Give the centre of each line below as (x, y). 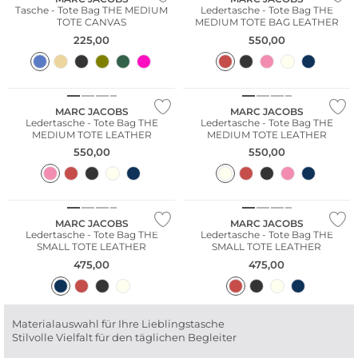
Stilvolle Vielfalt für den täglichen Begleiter (124, 338)
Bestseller (35, 73)
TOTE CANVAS (91, 22)
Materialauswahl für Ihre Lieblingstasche (119, 324)
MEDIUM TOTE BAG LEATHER (267, 22)
